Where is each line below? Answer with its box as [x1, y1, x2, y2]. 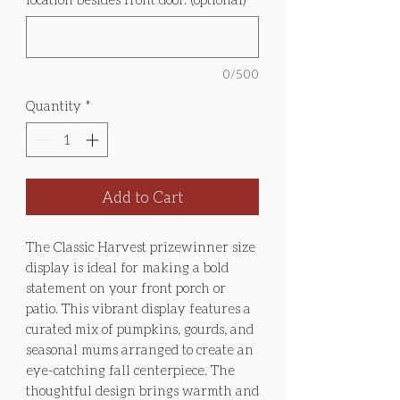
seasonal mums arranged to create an [26, 340, 254, 357]
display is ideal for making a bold [26, 258, 229, 275]
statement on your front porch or [26, 279, 226, 296]
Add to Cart [102, 187, 183, 206]
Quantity [26, 97, 81, 114]
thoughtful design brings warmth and [26, 381, 259, 398]
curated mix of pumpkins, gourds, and [26, 320, 254, 337]
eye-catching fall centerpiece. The [26, 361, 235, 378]
